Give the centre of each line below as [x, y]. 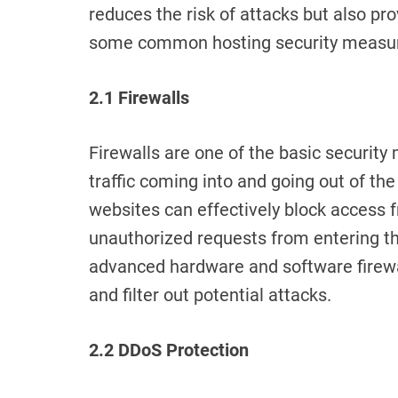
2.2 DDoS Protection [169, 350]
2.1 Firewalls [139, 98]
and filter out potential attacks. [210, 295]
